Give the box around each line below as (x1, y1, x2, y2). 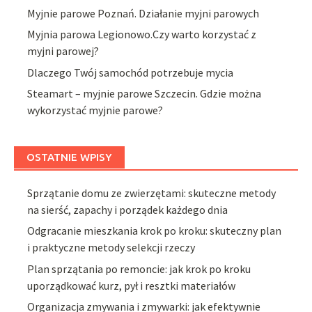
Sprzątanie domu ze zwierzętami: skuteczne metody (27, 185, 276, 200)
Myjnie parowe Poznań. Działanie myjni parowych (27, 6, 260, 20)
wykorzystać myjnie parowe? (27, 102, 164, 117)
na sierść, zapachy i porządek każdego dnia (27, 202, 228, 217)
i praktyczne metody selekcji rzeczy (27, 240, 196, 255)
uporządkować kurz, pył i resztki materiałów (27, 278, 236, 292)
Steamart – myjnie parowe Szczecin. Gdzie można (27, 86, 262, 100)
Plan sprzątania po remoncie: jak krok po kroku (27, 261, 251, 276)
